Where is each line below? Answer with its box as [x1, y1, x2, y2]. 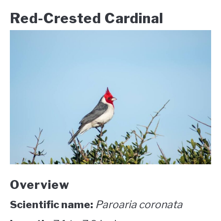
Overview [10, 178, 73, 192]
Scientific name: [10, 198, 93, 211]
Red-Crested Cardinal [10, 10, 167, 27]
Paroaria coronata [93, 198, 183, 211]
